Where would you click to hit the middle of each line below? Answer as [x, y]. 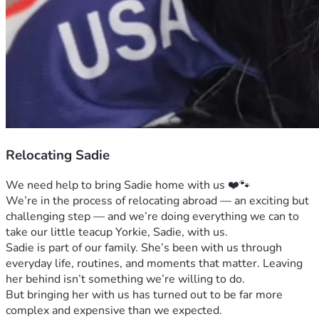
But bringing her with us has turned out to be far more [144, 295]
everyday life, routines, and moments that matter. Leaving [154, 264]
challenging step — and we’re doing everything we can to [152, 217]
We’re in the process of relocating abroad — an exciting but [157, 201]
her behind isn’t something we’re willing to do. [125, 279]
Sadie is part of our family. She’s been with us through [144, 248]
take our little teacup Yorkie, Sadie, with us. [117, 232]
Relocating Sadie [58, 155]
